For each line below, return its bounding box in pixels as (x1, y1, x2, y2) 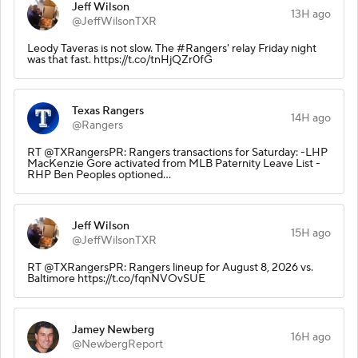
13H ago (291, 6, 331, 22)
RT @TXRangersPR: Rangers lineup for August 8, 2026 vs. (27, 260, 313, 275)
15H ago (291, 225, 331, 241)
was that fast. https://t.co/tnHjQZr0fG (27, 52, 213, 67)
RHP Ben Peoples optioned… (27, 167, 171, 182)
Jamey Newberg (72, 322, 154, 337)
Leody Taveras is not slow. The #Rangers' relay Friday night (27, 41, 316, 56)
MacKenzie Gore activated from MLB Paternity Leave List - (27, 156, 320, 171)
